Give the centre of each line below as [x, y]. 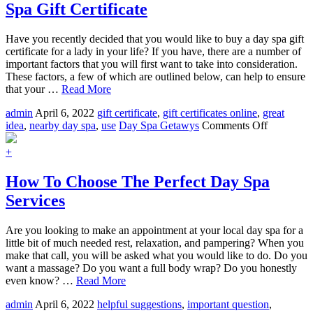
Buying [283, 187]
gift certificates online [210, 112]
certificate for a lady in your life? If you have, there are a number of [153, 51]
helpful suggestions [139, 304]
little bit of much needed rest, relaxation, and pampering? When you [155, 242]
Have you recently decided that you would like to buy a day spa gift [155, 38]
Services [35, 200]
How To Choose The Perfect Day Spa [138, 181]
